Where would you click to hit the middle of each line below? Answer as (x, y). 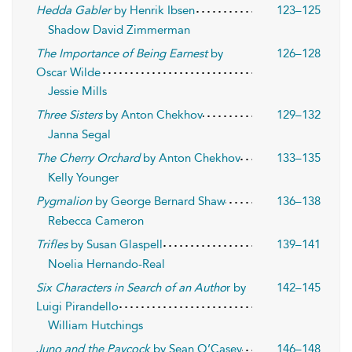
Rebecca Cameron (96, 221)
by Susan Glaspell (115, 244)
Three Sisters (69, 115)
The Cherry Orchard (88, 158)
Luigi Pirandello (77, 306)
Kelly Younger (83, 178)
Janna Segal (79, 134)
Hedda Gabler (73, 10)
